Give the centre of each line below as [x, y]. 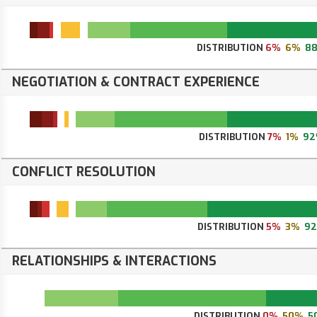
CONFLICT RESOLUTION [84, 172]
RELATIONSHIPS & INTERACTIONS [114, 261]
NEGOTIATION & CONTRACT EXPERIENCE [136, 82]
